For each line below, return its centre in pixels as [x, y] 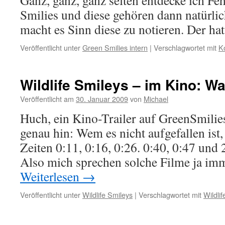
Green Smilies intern [115, 47]
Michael [156, 99]
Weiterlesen [51, 176]
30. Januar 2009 [102, 99]
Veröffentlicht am [47, 99]
